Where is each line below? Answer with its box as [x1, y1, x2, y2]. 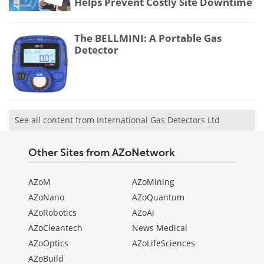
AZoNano [28, 191, 64, 203]
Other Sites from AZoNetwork [28, 146, 175, 159]
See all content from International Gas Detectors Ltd [15, 114, 220, 126]
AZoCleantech [28, 222, 82, 233]
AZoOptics [28, 237, 68, 249]
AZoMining [132, 176, 174, 187]
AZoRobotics [28, 206, 77, 218]
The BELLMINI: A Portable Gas [74, 31, 222, 45]
